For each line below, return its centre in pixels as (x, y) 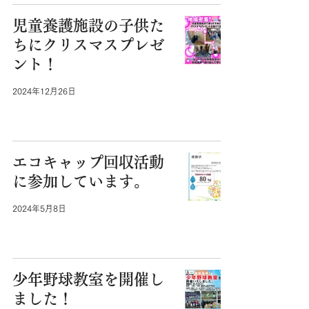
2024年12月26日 (44, 91)
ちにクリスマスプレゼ (88, 45)
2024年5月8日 (39, 208)
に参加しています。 (81, 181)
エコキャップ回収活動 (88, 162)
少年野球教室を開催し (88, 279)
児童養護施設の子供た (88, 26)
